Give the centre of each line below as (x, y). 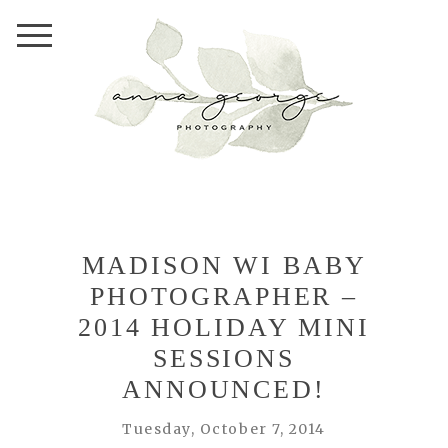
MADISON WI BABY (224, 266)
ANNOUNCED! (224, 390)
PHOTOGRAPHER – (224, 297)
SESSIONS (224, 359)
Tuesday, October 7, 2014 (224, 429)
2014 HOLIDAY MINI (224, 328)
